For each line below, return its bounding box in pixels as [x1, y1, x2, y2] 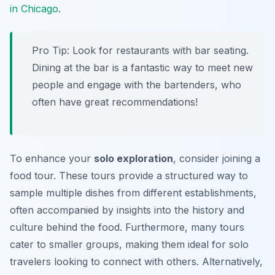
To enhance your [10, 152, 94, 165]
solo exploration [94, 152, 173, 165]
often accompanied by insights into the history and [10, 204, 244, 217]
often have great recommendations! [32, 96, 198, 109]
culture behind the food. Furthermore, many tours [10, 221, 244, 234]
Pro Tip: [32, 44, 69, 57]
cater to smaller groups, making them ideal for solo [10, 238, 249, 251]
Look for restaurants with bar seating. [69, 44, 249, 57]
